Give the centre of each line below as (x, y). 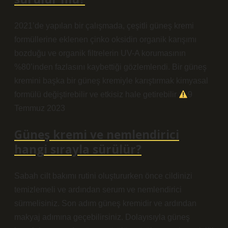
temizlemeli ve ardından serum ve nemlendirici (98, 190)
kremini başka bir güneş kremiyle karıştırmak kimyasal (111, 81)
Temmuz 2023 (40, 108)
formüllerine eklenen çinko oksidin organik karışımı (105, 39)
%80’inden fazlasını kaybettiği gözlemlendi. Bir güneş (110, 67)
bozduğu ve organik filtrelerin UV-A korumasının (100, 53)
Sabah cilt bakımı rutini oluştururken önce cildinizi (103, 176)
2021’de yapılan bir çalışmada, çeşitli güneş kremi (104, 26)
